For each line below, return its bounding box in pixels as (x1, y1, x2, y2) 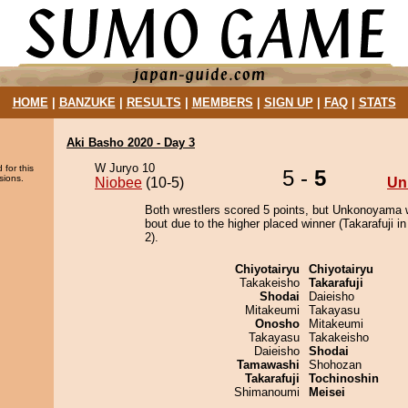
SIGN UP (263, 96, 313, 109)
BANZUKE (58, 96, 116, 109)
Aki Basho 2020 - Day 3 (66, 136, 195, 149)
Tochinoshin (309, 372, 379, 385)
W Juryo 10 (95, 161, 155, 175)
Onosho (255, 317, 300, 331)
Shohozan (309, 358, 362, 372)
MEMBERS (191, 96, 253, 109)
